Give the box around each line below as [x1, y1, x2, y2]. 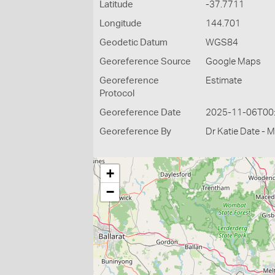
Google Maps [206, 57, 261, 66]
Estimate [206, 76, 242, 85]
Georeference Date [99, 108, 181, 117]
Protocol [99, 89, 134, 98]
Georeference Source [99, 57, 191, 66]
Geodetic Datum [99, 38, 168, 47]
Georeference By [99, 127, 171, 136]
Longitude [99, 19, 142, 28]
